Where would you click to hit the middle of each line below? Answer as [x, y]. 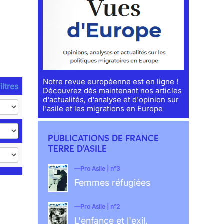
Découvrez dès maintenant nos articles [113, 91]
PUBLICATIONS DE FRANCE [104, 139]
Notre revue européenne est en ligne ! [111, 82]
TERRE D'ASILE [78, 149]
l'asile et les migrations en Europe [103, 109]
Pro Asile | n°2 [100, 207]
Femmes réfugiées [112, 183]
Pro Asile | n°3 [100, 169]
